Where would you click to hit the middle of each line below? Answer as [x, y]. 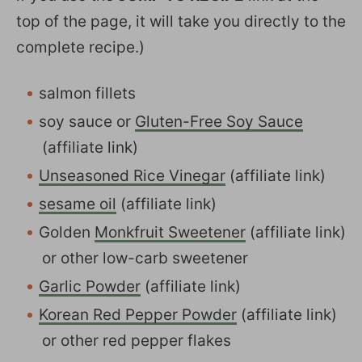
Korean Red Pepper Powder [138, 314]
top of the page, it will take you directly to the [181, 21]
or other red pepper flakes [137, 340]
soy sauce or [87, 121]
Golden [67, 232]
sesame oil [78, 204]
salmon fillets [87, 93]
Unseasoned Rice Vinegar [132, 175]
